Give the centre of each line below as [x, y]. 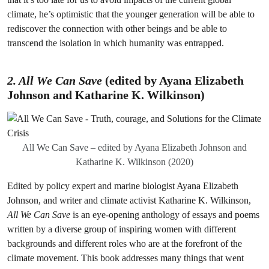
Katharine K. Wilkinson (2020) [134, 162]
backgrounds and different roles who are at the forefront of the [125, 243]
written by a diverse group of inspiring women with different [122, 229]
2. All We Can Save [55, 80]
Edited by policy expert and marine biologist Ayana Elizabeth [123, 186]
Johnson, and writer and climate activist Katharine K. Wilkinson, [129, 200]
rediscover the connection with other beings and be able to [117, 29]
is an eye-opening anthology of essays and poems [165, 215]
